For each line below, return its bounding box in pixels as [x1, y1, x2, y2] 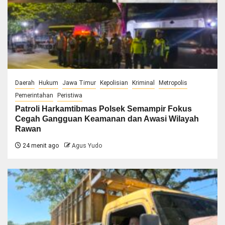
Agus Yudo [72, 142, 102, 149]
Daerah [15, 79, 35, 86]
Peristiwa [57, 91, 82, 99]
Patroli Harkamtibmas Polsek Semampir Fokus [15, 104, 192, 113]
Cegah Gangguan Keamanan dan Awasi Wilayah [15, 114, 199, 123]
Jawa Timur [62, 79, 96, 86]
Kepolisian [100, 79, 128, 86]
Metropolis [159, 79, 187, 86]
